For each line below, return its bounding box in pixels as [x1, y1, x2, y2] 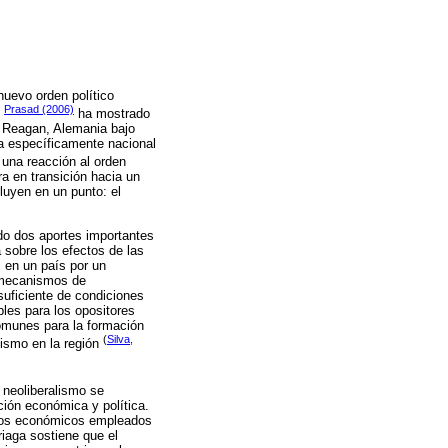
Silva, [107, 332, 133, 345]
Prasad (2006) [4, 102, 74, 115]
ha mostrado [74, 105, 150, 121]
